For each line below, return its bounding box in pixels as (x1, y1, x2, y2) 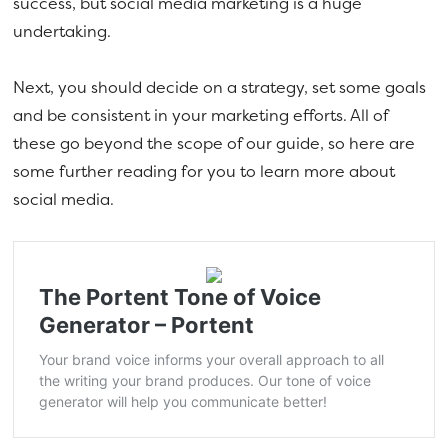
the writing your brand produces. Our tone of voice (39, 371, 372, 389)
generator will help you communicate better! (39, 392, 328, 410)
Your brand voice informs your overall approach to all (39, 350, 385, 368)
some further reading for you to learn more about (13, 159, 396, 182)
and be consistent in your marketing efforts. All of (13, 103, 389, 126)
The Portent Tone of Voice (39, 283, 322, 310)
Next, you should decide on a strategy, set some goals (13, 75, 427, 98)
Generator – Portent (39, 311, 255, 338)
